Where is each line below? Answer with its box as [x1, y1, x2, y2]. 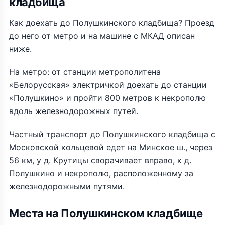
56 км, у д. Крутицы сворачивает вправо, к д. [9, 155, 191, 165]
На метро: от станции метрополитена [9, 67, 161, 77]
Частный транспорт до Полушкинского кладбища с [9, 129, 215, 139]
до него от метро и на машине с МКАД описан [9, 31, 195, 41]
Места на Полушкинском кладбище [9, 207, 203, 220]
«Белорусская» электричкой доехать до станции [9, 80, 207, 90]
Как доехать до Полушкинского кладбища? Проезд [9, 18, 214, 28]
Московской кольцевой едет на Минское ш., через [9, 142, 212, 152]
